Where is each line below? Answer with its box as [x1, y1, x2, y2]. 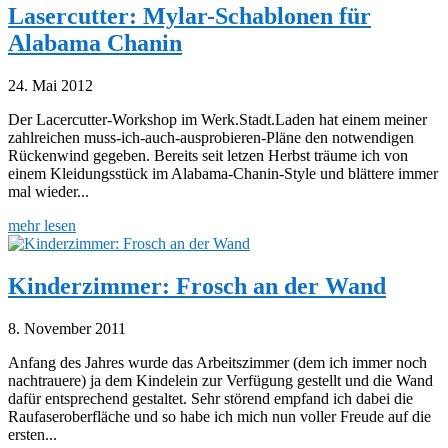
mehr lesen [8, 216, 76, 234]
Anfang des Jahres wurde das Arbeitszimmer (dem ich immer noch [8, 353, 427, 371]
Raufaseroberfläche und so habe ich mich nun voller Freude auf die [8, 407, 431, 425]
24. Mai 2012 [8, 76, 93, 94]
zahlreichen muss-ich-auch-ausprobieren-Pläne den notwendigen [8, 128, 414, 146]
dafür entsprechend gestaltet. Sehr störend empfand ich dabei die [8, 389, 413, 407]
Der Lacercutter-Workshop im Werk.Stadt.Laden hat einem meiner [8, 110, 427, 128]
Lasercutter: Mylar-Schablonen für [8, 3, 371, 30]
